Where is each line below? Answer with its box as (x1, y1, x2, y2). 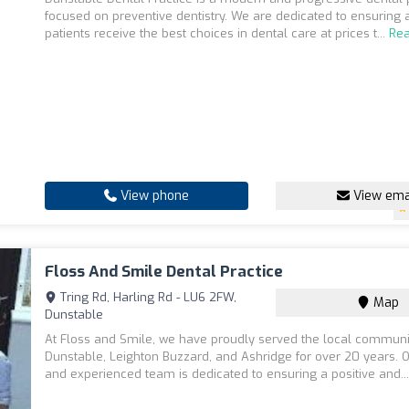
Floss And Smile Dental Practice (45, 261, 284, 283)
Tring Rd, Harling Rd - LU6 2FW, (57, 289, 237, 306)
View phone (117, 187, 190, 205)
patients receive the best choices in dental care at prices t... (45, 26, 390, 42)
